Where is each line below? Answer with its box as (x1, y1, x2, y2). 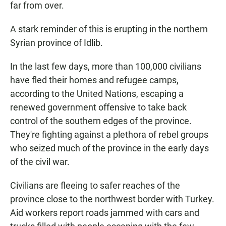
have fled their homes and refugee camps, (10, 75, 179, 86)
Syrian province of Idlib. (10, 37, 103, 48)
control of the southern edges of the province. (10, 116, 192, 127)
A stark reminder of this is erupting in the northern (10, 24, 208, 35)
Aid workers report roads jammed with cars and (10, 207, 199, 218)
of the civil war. (10, 156, 70, 167)
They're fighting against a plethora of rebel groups (10, 129, 208, 140)
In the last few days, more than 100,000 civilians (10, 61, 201, 72)
